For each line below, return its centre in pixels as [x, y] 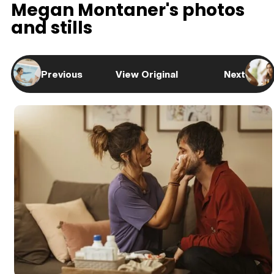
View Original [146, 74]
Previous [62, 74]
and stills [52, 28]
